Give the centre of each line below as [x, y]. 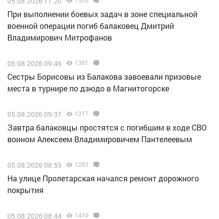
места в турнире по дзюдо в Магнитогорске [88, 88]
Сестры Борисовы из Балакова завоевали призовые [104, 76]
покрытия [25, 190]
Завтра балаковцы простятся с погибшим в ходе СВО [107, 127]
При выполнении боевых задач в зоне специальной [102, 14]
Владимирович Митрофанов [60, 37]
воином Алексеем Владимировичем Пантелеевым [100, 139]
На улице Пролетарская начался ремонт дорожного [103, 178]
